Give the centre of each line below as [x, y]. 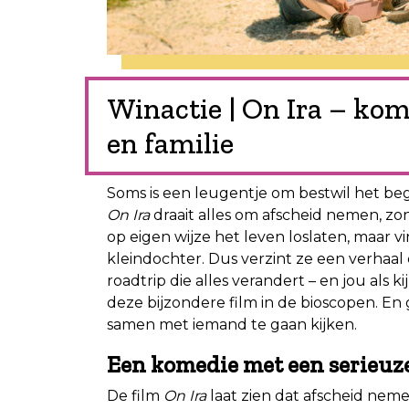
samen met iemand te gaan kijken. [232, 324]
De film [135, 395]
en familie [170, 143]
